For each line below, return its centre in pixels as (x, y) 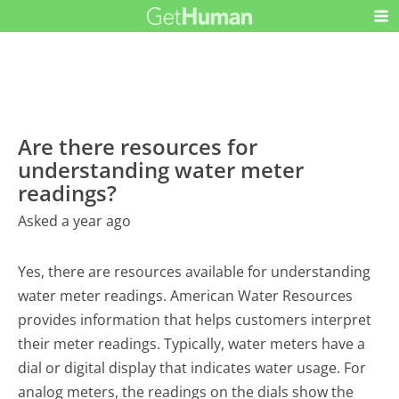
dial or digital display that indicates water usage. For (192, 368)
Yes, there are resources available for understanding (195, 272)
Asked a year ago (75, 221)
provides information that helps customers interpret (195, 320)
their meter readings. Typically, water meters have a (192, 344)
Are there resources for (138, 147)
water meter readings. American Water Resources (186, 296)
